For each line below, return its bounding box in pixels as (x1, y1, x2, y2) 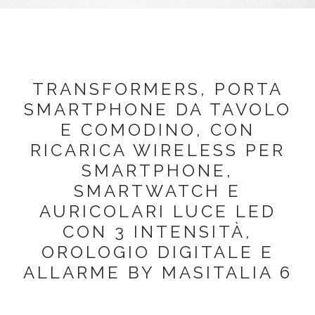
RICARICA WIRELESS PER (30, 140, 285, 160)
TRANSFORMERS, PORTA (32, 79, 283, 99)
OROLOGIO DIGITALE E (41, 242, 274, 262)
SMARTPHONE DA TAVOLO (23, 99, 292, 120)
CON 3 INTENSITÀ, (63, 221, 252, 242)
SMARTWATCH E (74, 181, 241, 201)
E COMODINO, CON (60, 120, 255, 140)
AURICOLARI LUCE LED (39, 201, 276, 221)
